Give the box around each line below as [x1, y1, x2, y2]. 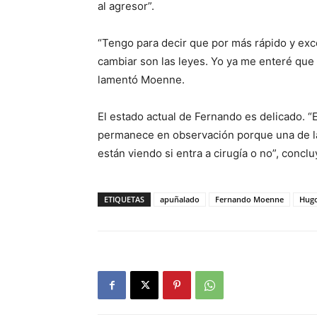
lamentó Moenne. [98, 73, 188, 86]
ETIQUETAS [104, 194, 144, 204]
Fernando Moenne [215, 194, 284, 204]
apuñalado [160, 194, 200, 204]
